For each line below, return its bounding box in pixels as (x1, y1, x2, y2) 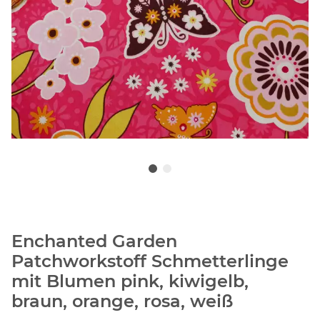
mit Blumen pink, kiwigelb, (11, 271, 249, 292)
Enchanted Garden (11, 231, 177, 252)
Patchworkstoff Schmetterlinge (11, 251, 289, 272)
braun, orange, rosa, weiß (11, 291, 233, 312)
